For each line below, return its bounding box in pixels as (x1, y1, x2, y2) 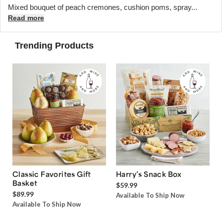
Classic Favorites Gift (12, 169, 91, 179)
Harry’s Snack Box (116, 169, 182, 179)
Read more (8, 14, 44, 22)
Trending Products (15, 41, 94, 51)
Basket (12, 178, 38, 188)
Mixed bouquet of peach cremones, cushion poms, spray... (8, 3, 197, 11)
